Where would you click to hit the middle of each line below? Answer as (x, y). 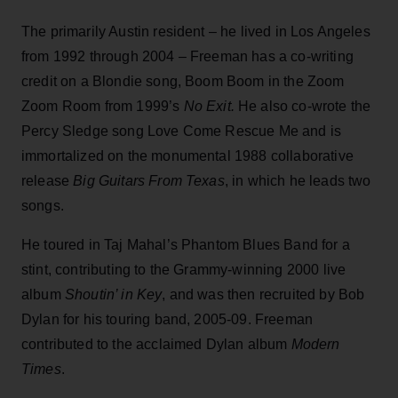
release (48, 180)
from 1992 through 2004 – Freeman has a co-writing (187, 56)
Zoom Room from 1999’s (103, 106)
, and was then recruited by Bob (263, 294)
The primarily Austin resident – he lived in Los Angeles (196, 31)
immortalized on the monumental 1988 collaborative (187, 155)
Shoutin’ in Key (113, 294)
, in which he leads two (298, 180)
